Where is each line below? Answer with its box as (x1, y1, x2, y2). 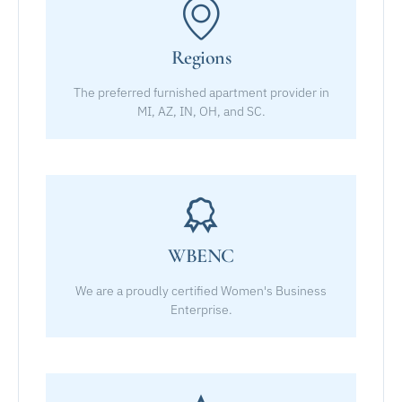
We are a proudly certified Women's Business (75, 282, 327, 299)
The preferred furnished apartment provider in (73, 83, 329, 100)
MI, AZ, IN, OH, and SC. (136, 102, 266, 119)
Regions (170, 45, 232, 69)
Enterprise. (170, 301, 232, 318)
